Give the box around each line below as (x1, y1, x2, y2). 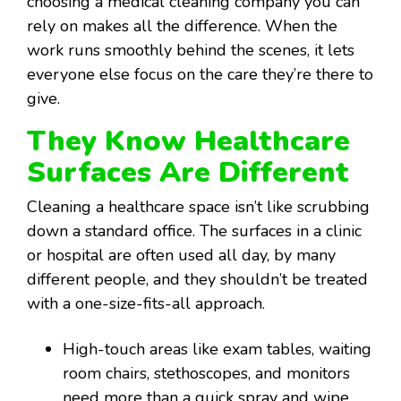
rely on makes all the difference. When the (27, 15, 337, 38)
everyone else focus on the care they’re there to (27, 64, 373, 86)
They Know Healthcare (27, 122, 350, 161)
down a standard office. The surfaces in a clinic (27, 220, 362, 243)
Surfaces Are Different (27, 153, 348, 192)
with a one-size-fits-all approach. (27, 293, 265, 315)
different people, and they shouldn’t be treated (27, 269, 368, 291)
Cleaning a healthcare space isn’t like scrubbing (27, 196, 370, 218)
